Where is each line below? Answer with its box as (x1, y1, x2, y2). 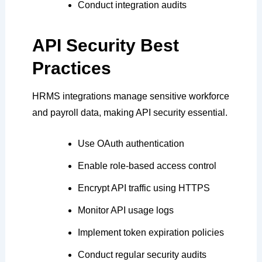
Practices (32, 58, 111, 78)
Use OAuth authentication (77, 139, 184, 149)
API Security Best (32, 35, 179, 55)
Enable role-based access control (77, 161, 216, 171)
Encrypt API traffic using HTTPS (77, 183, 210, 194)
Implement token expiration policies (77, 227, 224, 238)
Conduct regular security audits (77, 250, 206, 260)
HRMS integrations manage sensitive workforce (32, 91, 229, 101)
